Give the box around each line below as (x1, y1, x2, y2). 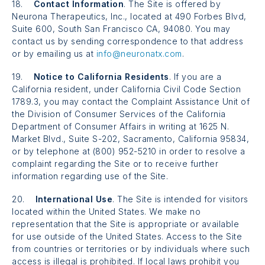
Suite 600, (12, 23, 55, 34)
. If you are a (169, 71, 222, 82)
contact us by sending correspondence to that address (12, 35, 243, 46)
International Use (35, 193, 112, 204)
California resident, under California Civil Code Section (12, 83, 241, 94)
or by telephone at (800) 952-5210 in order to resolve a (12, 146, 245, 156)
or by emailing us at (12, 48, 96, 59)
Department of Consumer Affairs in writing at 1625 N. (12, 121, 229, 131)
